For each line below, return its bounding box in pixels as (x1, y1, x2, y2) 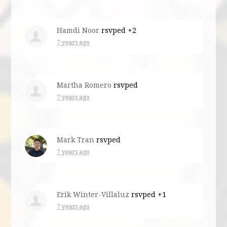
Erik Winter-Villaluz (57, 190, 130, 199)
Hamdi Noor (57, 26, 100, 34)
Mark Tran (57, 135, 95, 144)
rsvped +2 (99, 26, 137, 34)
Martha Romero (57, 81, 112, 89)
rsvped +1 (129, 190, 167, 199)
